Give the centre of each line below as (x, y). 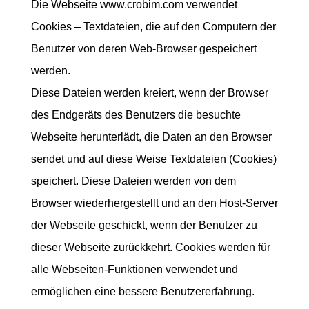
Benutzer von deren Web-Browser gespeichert (143, 49)
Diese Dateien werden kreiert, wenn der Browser (149, 93)
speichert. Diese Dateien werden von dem (133, 181)
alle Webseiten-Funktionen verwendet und (134, 269)
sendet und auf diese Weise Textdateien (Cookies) (153, 159)
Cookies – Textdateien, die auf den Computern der (153, 27)
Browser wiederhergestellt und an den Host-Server (154, 203)
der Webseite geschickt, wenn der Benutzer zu (144, 225)
